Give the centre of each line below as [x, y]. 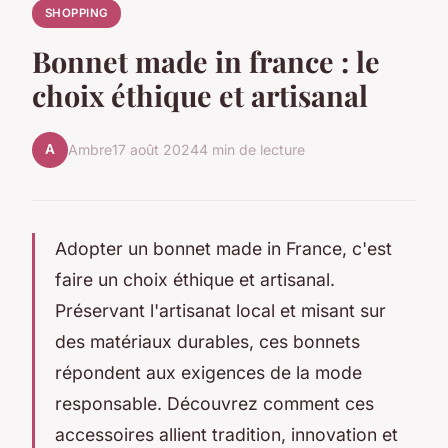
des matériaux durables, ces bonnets [207, 341]
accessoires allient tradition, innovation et [226, 434]
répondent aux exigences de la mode [208, 372]
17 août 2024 [155, 150]
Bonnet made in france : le [206, 60]
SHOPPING [76, 13]
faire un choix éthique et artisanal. [195, 279]
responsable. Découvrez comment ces [214, 403]
